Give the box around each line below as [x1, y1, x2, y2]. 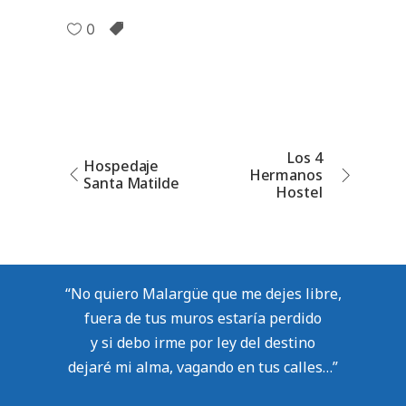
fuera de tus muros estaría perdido [84, 308, 322, 329]
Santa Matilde [83, 173, 179, 194]
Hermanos [248, 165, 323, 186]
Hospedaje [83, 156, 159, 177]
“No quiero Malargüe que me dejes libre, [64, 284, 342, 304]
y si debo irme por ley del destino [91, 333, 315, 353]
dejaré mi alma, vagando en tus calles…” [68, 357, 338, 378]
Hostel [275, 182, 323, 203]
